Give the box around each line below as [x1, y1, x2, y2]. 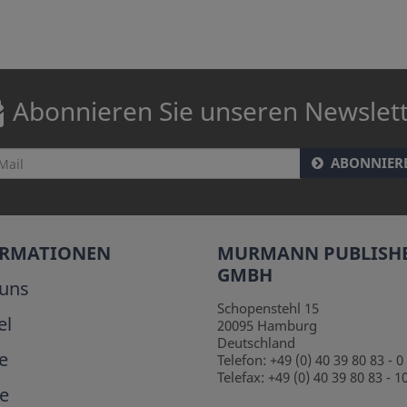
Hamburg [253, 316, 317, 335]
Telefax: [217, 368, 268, 387]
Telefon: [217, 351, 270, 370]
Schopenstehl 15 [217, 299, 319, 318]
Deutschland [217, 333, 295, 352]
